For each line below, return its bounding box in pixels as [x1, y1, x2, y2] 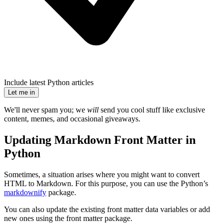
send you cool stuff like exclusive [99, 106, 205, 114]
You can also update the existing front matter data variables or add [4, 205, 210, 214]
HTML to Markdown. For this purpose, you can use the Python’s [4, 179, 208, 188]
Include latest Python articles [4, 78, 94, 87]
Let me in [8, 89, 35, 97]
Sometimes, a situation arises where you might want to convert [4, 170, 200, 179]
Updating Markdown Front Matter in [4, 133, 196, 147]
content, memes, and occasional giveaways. [4, 114, 140, 123]
